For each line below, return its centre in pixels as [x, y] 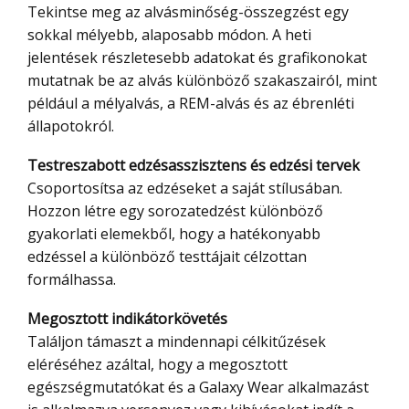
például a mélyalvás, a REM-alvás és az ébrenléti [191, 104]
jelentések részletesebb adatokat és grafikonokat [197, 58]
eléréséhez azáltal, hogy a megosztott [157, 365]
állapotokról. [71, 126]
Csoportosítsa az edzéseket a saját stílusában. [185, 189]
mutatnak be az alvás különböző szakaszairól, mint [202, 81]
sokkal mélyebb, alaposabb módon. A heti [169, 35]
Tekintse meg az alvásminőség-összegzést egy [188, 12]
